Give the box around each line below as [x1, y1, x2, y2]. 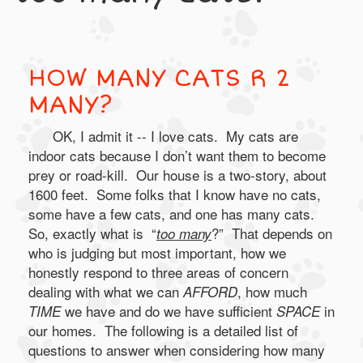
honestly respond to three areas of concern [28, 262, 288, 282]
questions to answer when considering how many [28, 340, 325, 360]
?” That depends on [211, 223, 332, 243]
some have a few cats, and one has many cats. [28, 203, 318, 224]
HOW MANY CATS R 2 [28, 63, 291, 93]
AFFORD [183, 282, 237, 301]
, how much [237, 281, 307, 301]
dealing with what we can [28, 281, 183, 301]
